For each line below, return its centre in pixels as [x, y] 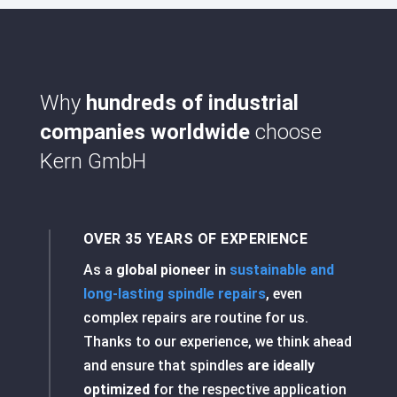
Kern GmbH [93, 162]
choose [285, 132]
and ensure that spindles [165, 366]
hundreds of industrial [192, 103]
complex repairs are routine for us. [195, 318]
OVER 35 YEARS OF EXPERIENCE [195, 239]
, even [284, 294]
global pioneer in [172, 270]
